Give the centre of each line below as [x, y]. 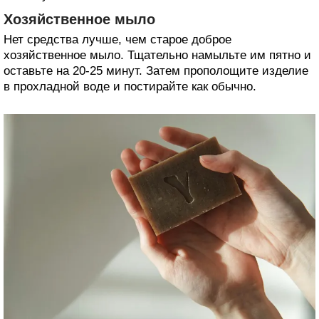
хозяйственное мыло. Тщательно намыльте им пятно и [157, 56]
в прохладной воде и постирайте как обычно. [130, 87]
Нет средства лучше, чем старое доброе [117, 40]
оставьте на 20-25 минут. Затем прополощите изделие [156, 71]
